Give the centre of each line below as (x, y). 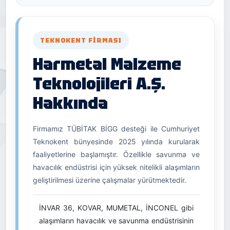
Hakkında (70, 103)
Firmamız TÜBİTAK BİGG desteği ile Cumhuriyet (116, 129)
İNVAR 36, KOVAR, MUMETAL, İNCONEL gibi (116, 208)
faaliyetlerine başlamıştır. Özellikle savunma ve (116, 154)
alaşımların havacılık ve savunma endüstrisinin (116, 221)
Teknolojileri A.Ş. (99, 84)
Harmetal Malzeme (107, 64)
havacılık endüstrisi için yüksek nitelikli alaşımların (116, 167)
